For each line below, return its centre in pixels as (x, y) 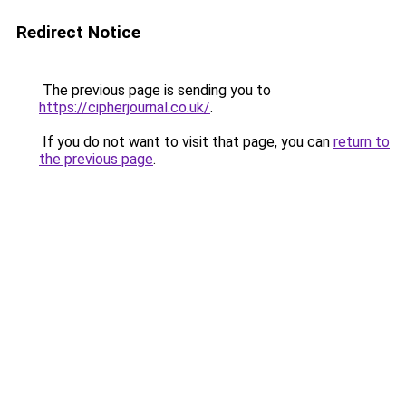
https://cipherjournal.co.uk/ (125, 107)
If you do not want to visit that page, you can (186, 142)
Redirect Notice (78, 32)
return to (362, 142)
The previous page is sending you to (155, 90)
